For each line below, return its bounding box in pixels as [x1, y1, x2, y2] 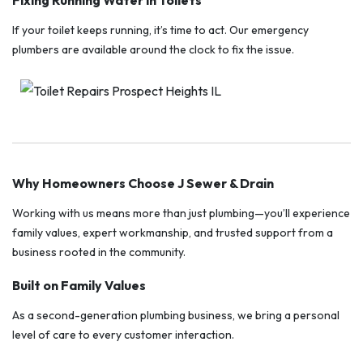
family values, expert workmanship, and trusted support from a [12, 225, 333, 241]
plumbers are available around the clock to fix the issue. [12, 42, 294, 58]
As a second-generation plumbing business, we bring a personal [12, 308, 340, 323]
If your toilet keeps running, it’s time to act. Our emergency [12, 23, 309, 38]
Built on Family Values [12, 277, 146, 294]
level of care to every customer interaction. [12, 327, 234, 343]
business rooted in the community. [12, 245, 186, 260]
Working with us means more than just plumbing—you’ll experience [12, 206, 350, 221]
